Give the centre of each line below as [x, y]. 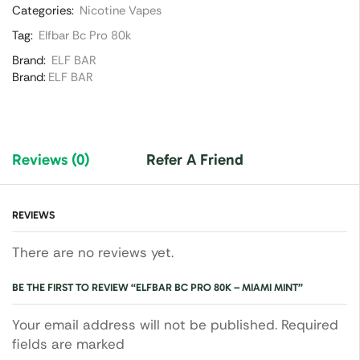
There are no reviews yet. [93, 252]
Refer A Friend [195, 159]
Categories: [43, 10]
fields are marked [68, 344]
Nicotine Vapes [121, 10]
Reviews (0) [51, 159]
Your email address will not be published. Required [175, 325]
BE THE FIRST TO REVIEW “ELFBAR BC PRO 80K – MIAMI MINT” [157, 288]
